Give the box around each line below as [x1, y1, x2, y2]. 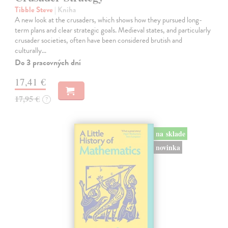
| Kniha [54, 4, 76, 15]
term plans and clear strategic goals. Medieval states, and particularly [15, 24, 211, 36]
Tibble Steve [15, 4, 55, 15]
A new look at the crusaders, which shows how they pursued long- [15, 14, 203, 25]
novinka [155, 142, 180, 153]
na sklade [155, 128, 185, 139]
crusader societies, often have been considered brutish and [15, 34, 183, 46]
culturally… [15, 44, 47, 56]
